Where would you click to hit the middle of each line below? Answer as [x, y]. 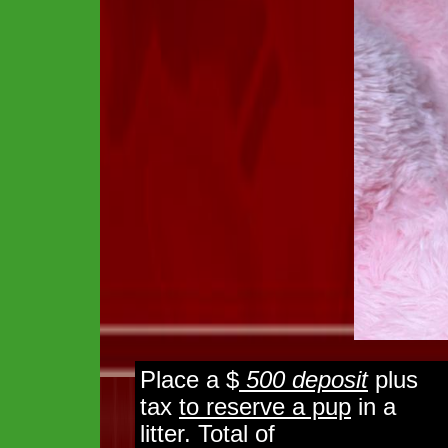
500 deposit [303, 379]
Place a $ [189, 379]
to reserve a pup [265, 406]
